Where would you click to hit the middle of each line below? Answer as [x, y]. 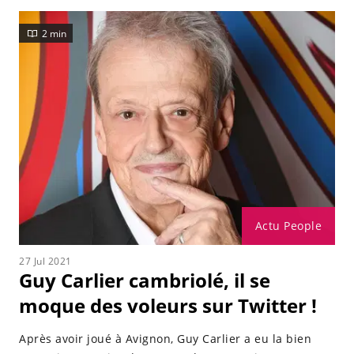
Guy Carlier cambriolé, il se [145, 280]
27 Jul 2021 [45, 261]
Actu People [288, 226]
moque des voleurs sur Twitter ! [168, 305]
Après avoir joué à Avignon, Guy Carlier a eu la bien [165, 339]
